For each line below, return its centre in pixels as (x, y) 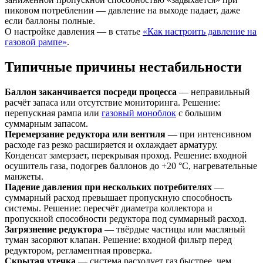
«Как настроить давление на (200, 32)
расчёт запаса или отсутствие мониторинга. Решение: (112, 103)
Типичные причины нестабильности (123, 67)
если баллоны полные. (50, 21)
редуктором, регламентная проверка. (78, 251)
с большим (199, 113)
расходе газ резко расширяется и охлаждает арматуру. (111, 145)
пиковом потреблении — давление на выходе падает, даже (122, 11)
